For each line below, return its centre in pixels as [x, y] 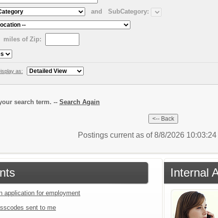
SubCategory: [128, 12]
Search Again [80, 102]
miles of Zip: [22, 39]
